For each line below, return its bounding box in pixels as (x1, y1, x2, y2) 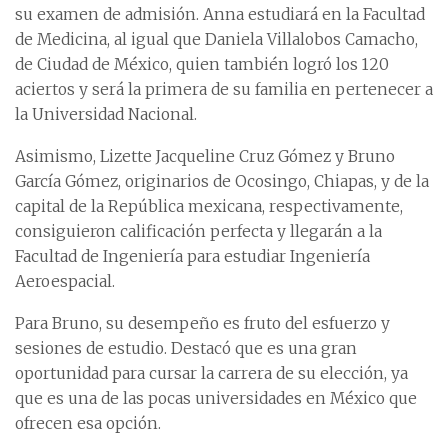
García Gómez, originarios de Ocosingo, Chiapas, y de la (15, 172, 429, 192)
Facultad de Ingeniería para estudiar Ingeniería (15, 247, 370, 267)
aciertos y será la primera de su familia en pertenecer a (15, 80, 433, 100)
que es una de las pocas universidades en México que (15, 389, 417, 409)
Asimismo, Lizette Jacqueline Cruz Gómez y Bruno (15, 147, 395, 167)
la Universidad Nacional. (15, 105, 197, 125)
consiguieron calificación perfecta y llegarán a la (15, 222, 382, 242)
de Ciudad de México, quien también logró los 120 (15, 55, 389, 75)
